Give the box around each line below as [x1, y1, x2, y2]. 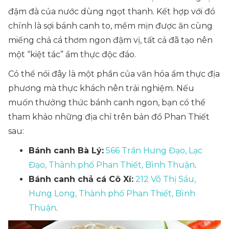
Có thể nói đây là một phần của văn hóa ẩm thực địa [8, 69, 220, 79]
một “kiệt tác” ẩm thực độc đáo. [8, 50, 138, 59]
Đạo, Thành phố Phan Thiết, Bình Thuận [29, 160, 195, 170]
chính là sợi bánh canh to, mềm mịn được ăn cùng [8, 21, 213, 31]
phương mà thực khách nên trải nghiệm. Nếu [8, 83, 194, 93]
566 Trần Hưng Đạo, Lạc [106, 146, 202, 155]
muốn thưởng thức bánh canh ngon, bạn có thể [8, 98, 205, 107]
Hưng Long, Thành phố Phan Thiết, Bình [29, 189, 195, 198]
